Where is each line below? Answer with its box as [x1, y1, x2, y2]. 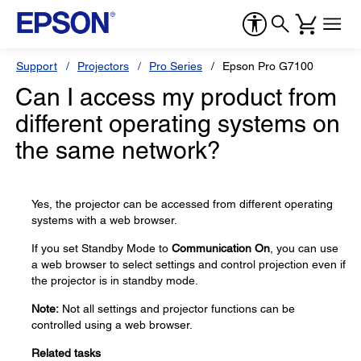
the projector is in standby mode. [31, 274, 198, 287]
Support [16, 60, 57, 73]
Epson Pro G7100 [222, 60, 313, 73]
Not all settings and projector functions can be [59, 302, 295, 315]
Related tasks [31, 346, 101, 359]
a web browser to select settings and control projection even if [31, 258, 346, 271]
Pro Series [149, 60, 202, 73]
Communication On [172, 242, 270, 255]
